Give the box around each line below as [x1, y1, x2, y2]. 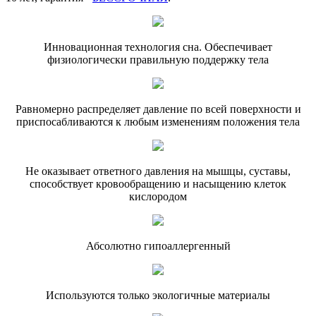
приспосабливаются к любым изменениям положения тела [16, 115, 300, 128]
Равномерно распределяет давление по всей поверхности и [15, 102, 301, 115]
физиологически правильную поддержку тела [47, 53, 269, 66]
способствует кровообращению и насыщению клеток [30, 177, 286, 190]
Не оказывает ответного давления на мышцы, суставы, [25, 164, 291, 177]
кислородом [129, 190, 187, 202]
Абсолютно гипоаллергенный [85, 239, 231, 252]
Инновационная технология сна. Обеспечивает [44, 40, 272, 53]
